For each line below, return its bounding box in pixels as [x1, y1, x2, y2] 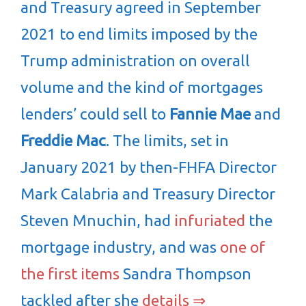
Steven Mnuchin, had [20, 212, 174, 229]
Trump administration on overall [20, 52, 250, 69]
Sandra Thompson [120, 265, 251, 282]
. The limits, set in [106, 132, 229, 149]
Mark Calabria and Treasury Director [20, 185, 275, 202]
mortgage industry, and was [20, 238, 220, 255]
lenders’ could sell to [20, 105, 169, 122]
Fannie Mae [169, 105, 251, 122]
